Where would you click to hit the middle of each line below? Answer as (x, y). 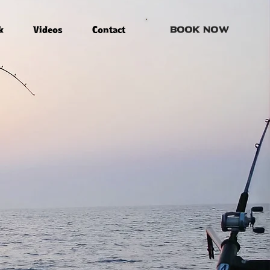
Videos (48, 30)
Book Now (199, 30)
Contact (109, 30)
